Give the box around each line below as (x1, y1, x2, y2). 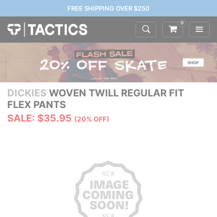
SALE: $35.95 (7, 112, 72, 124)
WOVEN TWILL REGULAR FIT (46, 87, 184, 99)
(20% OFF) (74, 115, 109, 124)
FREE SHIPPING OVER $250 (67, 4, 150, 12)
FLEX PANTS (7, 99, 66, 111)
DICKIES (7, 87, 46, 99)
